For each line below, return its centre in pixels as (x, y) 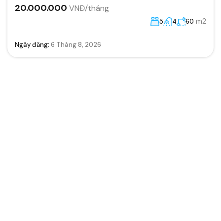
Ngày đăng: (33, 44)
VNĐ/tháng (89, 8)
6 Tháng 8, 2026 (76, 44)
